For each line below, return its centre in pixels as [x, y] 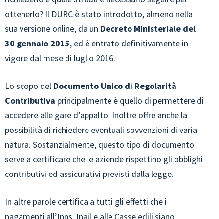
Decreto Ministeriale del [148, 29]
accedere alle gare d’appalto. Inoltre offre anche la [96, 115]
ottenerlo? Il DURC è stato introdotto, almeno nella [99, 14]
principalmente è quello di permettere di [130, 100]
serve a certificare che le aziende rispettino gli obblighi [104, 159]
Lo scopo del [29, 86]
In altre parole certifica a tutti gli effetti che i [86, 202]
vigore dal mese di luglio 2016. [60, 58]
